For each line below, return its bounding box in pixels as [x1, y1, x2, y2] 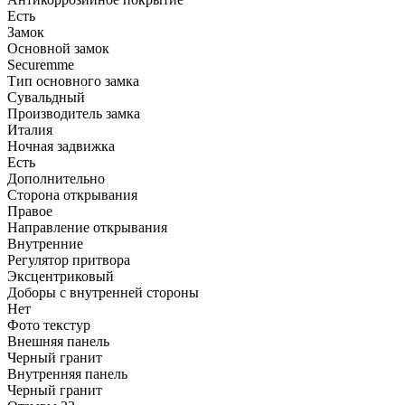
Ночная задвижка [7, 137, 115, 154]
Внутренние [7, 235, 83, 251]
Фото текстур [7, 316, 90, 333]
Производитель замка [7, 105, 140, 121]
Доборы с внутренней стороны [7, 284, 199, 300]
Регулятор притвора [7, 251, 130, 268]
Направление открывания [7, 219, 167, 235]
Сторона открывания [7, 186, 137, 202]
